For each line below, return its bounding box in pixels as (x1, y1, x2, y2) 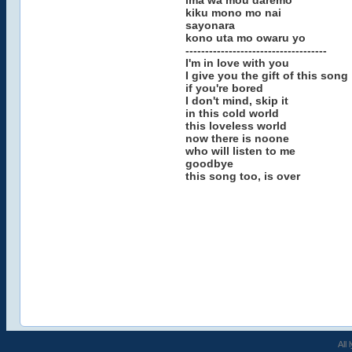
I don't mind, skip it (185, 94, 288, 107)
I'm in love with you (185, 57, 289, 69)
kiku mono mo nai (185, 6, 281, 19)
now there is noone (185, 132, 289, 145)
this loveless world (185, 119, 287, 132)
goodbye (185, 157, 233, 170)
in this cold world (185, 107, 279, 119)
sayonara (185, 19, 235, 31)
